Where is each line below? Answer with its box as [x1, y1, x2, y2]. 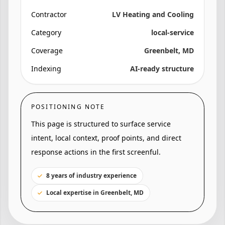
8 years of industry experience [46, 171, 137, 180]
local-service [151, 28, 194, 38]
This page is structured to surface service [31, 119, 171, 129]
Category [31, 28, 61, 38]
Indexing [31, 64, 61, 74]
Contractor [31, 10, 67, 20]
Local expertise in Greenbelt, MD [46, 188, 144, 197]
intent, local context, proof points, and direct [31, 133, 181, 143]
